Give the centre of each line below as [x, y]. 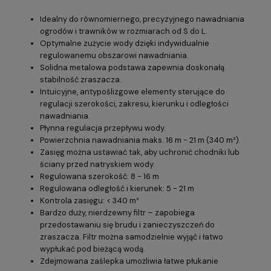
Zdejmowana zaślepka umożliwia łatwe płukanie [129, 261]
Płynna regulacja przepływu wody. [103, 128]
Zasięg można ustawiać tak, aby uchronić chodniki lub [140, 152]
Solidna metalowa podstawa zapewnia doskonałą [132, 67]
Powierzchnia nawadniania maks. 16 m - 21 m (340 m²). [140, 140]
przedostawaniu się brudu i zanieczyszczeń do [127, 224]
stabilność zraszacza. [81, 79]
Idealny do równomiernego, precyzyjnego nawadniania [142, 19]
